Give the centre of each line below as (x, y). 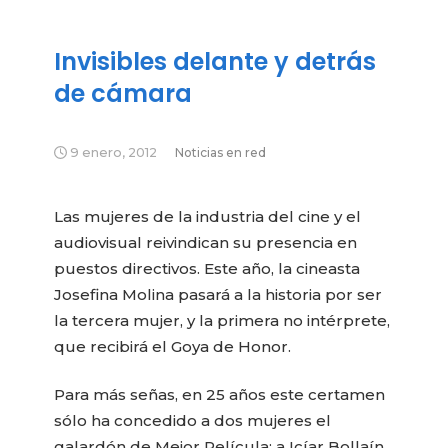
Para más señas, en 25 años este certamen (220, 395)
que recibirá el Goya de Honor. (173, 346)
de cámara (123, 94)
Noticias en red (221, 153)
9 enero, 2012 (114, 153)
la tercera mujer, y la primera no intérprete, (222, 320)
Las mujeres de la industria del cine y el (208, 216)
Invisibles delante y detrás (215, 62)
